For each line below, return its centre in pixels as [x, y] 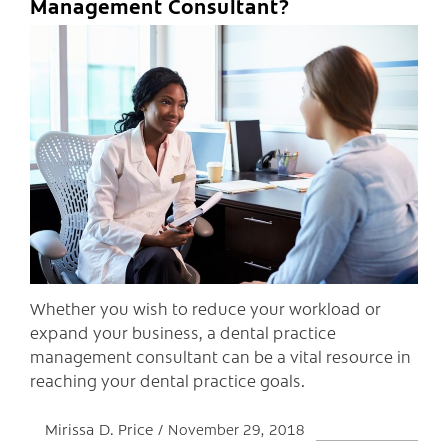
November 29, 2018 [236, 428]
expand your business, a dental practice [183, 331]
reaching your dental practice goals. [167, 379]
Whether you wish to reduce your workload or [205, 307]
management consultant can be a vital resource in [220, 355]
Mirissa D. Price [101, 428]
